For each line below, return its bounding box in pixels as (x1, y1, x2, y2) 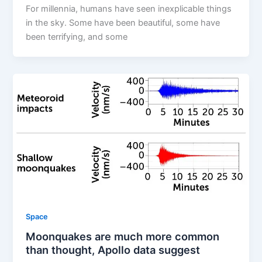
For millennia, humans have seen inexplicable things (26, 3, 232, 14)
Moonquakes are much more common (26, 230, 220, 243)
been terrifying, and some (26, 31, 128, 42)
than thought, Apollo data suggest (26, 243, 201, 257)
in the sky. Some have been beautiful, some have (26, 17, 220, 28)
